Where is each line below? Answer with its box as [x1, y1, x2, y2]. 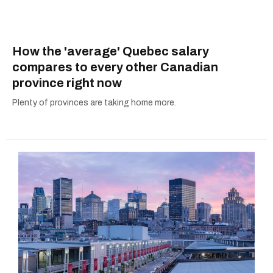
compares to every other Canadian [12, 60, 218, 74]
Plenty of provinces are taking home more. [12, 98, 176, 108]
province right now [12, 76, 122, 90]
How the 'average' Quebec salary [12, 44, 209, 58]
